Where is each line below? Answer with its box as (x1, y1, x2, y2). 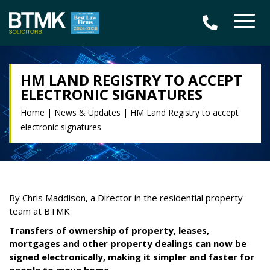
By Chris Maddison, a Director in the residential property (9, 192, 243, 204)
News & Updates (54, 107, 121, 119)
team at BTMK (9, 205, 70, 218)
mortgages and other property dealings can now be (9, 237, 246, 250)
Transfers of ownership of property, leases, (9, 224, 209, 237)
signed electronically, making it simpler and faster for (9, 251, 254, 263)
